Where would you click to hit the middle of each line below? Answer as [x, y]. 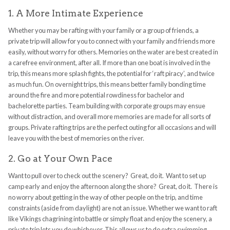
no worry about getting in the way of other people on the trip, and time [105, 197]
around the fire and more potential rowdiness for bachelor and [96, 95]
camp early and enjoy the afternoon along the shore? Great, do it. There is [113, 187]
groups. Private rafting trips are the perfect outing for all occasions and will [112, 128]
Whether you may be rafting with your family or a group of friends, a [103, 31]
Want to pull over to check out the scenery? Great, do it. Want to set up [107, 176]
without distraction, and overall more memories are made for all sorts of [109, 117]
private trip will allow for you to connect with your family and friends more [111, 41]
